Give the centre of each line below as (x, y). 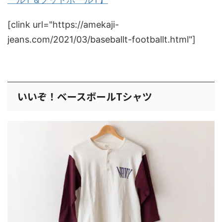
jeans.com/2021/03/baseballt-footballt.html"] (102, 39)
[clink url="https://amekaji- (63, 24)
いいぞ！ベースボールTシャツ (85, 96)
